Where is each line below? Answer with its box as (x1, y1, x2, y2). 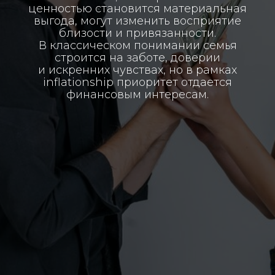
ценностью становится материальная (28, 2, 247, 15)
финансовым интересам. (66, 88, 209, 101)
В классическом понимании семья (38, 39, 237, 52)
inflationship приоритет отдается (43, 76, 232, 89)
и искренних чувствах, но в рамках (38, 63, 237, 77)
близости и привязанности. (59, 26, 216, 40)
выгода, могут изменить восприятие (34, 14, 241, 28)
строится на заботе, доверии (55, 51, 220, 64)
